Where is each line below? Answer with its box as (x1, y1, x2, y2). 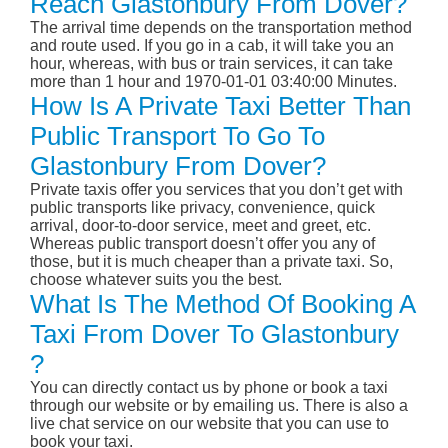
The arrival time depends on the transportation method (30, 19, 412, 37)
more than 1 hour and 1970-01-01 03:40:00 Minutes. (30, 73, 397, 91)
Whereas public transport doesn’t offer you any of (30, 235, 375, 253)
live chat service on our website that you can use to (30, 415, 389, 433)
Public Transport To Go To (30, 121, 325, 152)
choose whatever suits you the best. (30, 271, 282, 289)
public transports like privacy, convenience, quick (30, 199, 375, 217)
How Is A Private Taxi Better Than (30, 91, 411, 122)
